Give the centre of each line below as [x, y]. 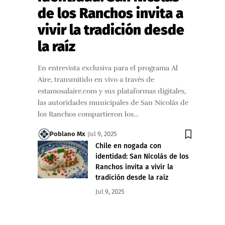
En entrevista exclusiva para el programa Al [107, 68]
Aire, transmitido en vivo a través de [96, 80]
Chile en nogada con [128, 146]
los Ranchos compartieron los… [88, 115]
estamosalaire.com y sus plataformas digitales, [111, 91]
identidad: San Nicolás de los [142, 157]
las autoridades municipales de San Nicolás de [113, 103]
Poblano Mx [68, 134]
